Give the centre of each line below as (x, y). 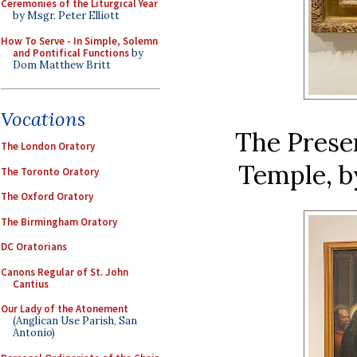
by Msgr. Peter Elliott (66, 16)
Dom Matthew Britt (62, 65)
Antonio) (34, 333)
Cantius (31, 284)
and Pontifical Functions (71, 53)
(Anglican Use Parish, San (75, 321)
